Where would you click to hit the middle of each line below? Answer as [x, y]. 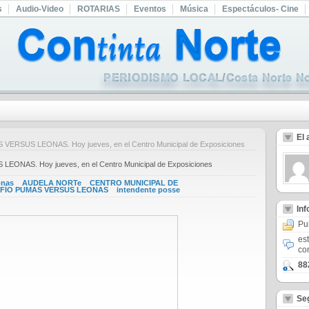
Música [194, 9]
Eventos [150, 9]
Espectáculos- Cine [260, 9]
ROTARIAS [99, 9]
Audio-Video [40, 9]
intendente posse [148, 190]
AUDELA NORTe [52, 183]
